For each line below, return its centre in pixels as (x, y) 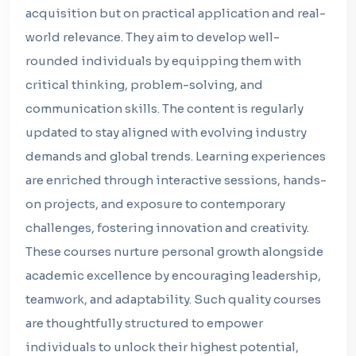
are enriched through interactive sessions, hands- (176, 180)
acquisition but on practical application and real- (176, 13)
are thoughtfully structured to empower (144, 323)
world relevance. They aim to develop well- (153, 37)
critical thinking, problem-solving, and (144, 85)
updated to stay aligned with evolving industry (166, 132)
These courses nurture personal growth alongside (174, 252)
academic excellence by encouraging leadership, (173, 275)
